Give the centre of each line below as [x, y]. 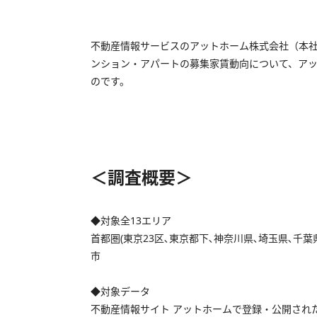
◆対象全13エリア [131, 220]
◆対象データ [120, 291]
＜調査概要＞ [142, 177]
